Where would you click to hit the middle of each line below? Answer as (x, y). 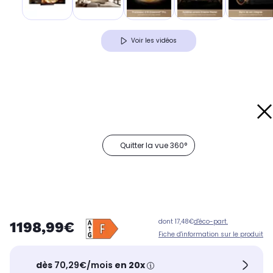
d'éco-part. (211, 222)
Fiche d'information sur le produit (211, 235)
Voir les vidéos (154, 41)
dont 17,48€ (176, 222)
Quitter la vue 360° (154, 146)
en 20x (130, 265)
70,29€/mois (84, 265)
